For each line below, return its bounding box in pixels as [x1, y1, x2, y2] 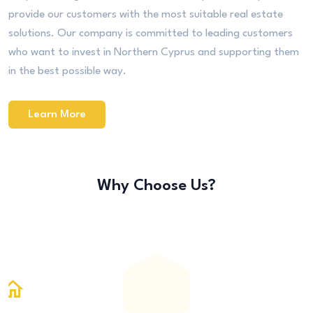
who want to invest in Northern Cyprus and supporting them [8, 46, 299, 58]
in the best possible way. [8, 65, 126, 77]
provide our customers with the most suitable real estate [8, 8, 283, 20]
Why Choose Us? [97, 177, 216, 194]
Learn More [28, 108, 86, 120]
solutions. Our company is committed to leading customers [8, 27, 293, 39]
